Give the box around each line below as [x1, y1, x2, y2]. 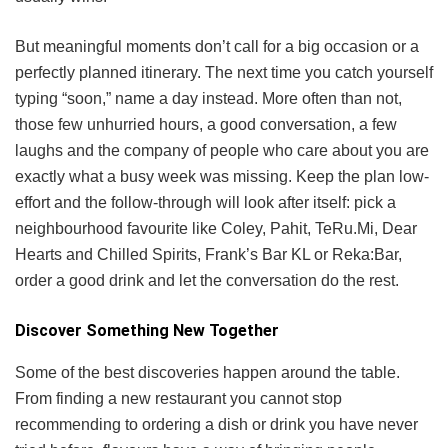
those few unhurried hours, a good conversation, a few [15, 115, 397, 133]
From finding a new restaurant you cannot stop [15, 389, 342, 407]
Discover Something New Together [15, 320, 279, 340]
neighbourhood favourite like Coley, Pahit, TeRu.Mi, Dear [15, 219, 417, 237]
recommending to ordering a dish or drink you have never [15, 415, 418, 433]
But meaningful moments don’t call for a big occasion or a [15, 37, 419, 55]
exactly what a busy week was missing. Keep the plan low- [15, 167, 429, 185]
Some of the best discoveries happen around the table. [15, 363, 400, 381]
